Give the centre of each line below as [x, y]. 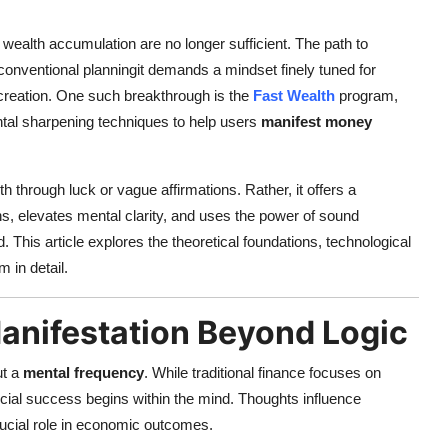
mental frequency [83, 373]
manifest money [316, 122]
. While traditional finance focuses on [262, 373]
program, [366, 96]
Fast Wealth [294, 96]
